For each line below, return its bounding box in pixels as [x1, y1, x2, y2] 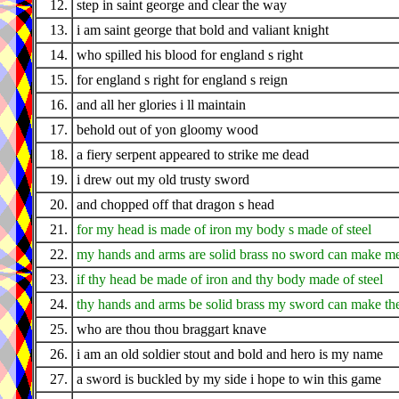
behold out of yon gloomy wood [77, 122, 258, 138]
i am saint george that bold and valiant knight [77, 22, 329, 38]
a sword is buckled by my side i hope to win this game [77, 371, 381, 387]
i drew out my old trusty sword [77, 172, 249, 188]
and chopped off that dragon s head [77, 197, 274, 213]
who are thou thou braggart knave [77, 322, 266, 338]
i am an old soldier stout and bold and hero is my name [77, 346, 383, 362]
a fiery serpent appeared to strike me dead [77, 147, 309, 163]
